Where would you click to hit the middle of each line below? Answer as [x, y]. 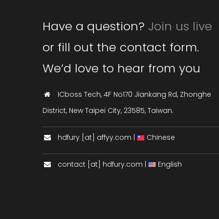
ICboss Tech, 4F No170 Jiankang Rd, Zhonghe [134, 94]
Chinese [160, 137]
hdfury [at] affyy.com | [97, 137]
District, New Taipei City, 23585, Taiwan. [108, 110]
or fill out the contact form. [121, 47]
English [169, 164]
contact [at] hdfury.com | [103, 164]
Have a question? [95, 26]
